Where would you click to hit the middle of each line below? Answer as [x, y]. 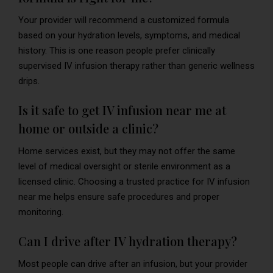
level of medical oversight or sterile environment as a [124, 166]
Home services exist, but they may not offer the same [127, 151]
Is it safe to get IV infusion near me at [122, 110]
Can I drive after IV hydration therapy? [128, 241]
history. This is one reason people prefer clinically [117, 50]
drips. [29, 81]
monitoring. [41, 212]
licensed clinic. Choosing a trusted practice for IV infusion [134, 181]
